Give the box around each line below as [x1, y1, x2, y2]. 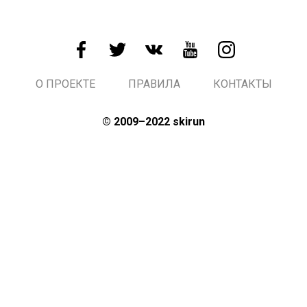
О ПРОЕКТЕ [35, 77, 95, 90]
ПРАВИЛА [127, 77, 180, 90]
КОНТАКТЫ [212, 77, 272, 90]
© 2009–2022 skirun [102, 114, 205, 128]
